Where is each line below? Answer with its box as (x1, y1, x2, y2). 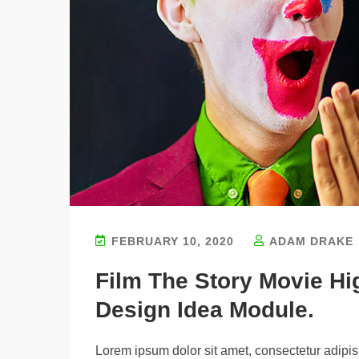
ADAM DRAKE (266, 235, 353, 248)
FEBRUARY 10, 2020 (107, 235, 238, 248)
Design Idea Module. (95, 297, 314, 322)
